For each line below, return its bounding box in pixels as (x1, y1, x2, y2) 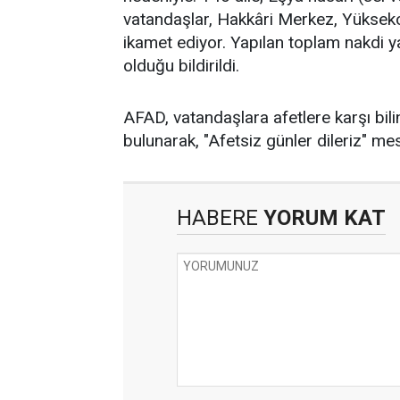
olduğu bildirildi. (123, 55, 239, 76)
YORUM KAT (258, 205, 386, 230)
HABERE (177, 205, 258, 230)
